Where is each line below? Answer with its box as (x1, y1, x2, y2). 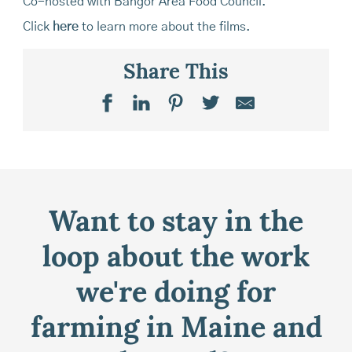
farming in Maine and (30, 316, 322, 345)
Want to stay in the (49, 210, 303, 239)
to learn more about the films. (78, 20, 251, 33)
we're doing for (76, 280, 276, 310)
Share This (123, 62, 229, 84)
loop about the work (42, 245, 310, 274)
